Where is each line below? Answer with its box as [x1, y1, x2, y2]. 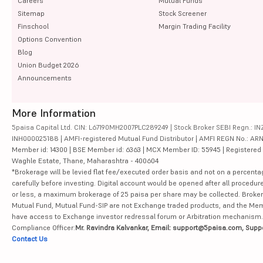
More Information [12, 106, 96, 120]
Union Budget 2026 [18, 60, 79, 69]
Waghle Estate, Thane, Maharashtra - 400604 [12, 156, 159, 165]
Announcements [18, 73, 72, 82]
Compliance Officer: [12, 222, 75, 232]
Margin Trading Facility [158, 21, 231, 31]
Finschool [18, 21, 49, 31]
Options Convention [18, 34, 82, 43]
